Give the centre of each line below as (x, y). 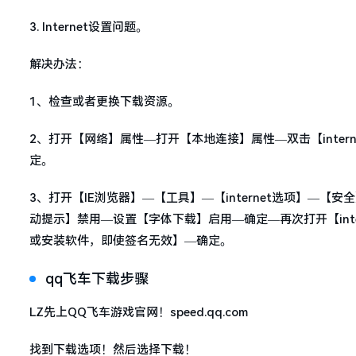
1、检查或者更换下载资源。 (104, 101)
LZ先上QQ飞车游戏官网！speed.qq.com (139, 312)
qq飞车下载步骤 (97, 278)
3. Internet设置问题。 (89, 27)
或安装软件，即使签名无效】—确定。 (131, 240)
